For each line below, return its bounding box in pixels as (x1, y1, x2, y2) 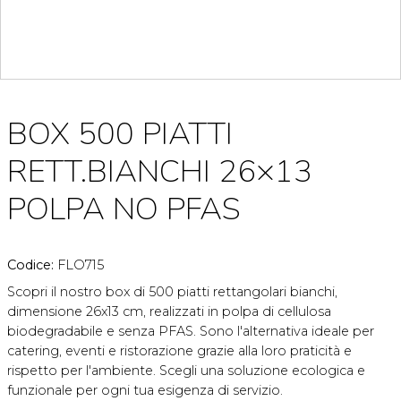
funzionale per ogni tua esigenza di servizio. (7, 382, 283, 398)
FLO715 (57, 257, 104, 273)
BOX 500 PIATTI (7, 113, 233, 155)
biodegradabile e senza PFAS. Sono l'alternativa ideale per (7, 323, 374, 339)
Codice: (7, 257, 57, 273)
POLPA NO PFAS (7, 188, 241, 230)
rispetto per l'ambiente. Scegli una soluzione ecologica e (7, 363, 365, 379)
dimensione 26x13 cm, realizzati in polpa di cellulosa (7, 303, 331, 320)
